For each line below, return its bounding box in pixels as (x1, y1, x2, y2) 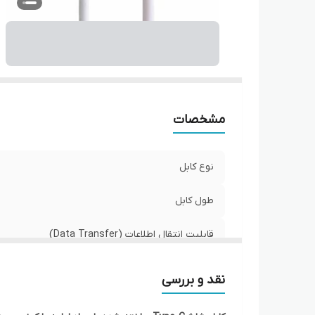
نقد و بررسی (162, 272, 225, 288)
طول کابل (175, 194, 214, 207)
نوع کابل (179, 160, 214, 174)
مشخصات (173, 112, 225, 128)
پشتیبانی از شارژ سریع (122, 262, 214, 275)
